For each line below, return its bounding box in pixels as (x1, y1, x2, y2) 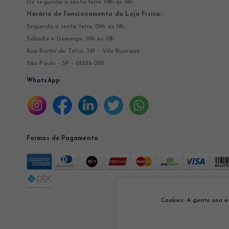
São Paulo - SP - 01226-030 (27, 60, 104, 67)
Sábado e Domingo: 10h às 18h (27, 36, 114, 42)
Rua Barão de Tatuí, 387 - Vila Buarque (27, 48, 140, 55)
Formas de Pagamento (27, 135, 98, 142)
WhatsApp (27, 78, 60, 84)
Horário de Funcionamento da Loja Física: (27, 11, 162, 18)
